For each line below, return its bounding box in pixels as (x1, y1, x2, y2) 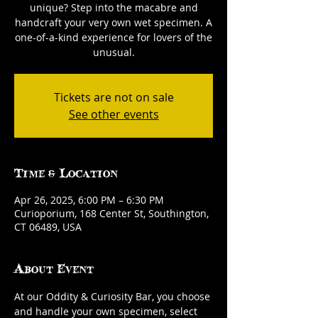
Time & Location (14, 163, 118, 181)
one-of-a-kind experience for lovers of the (15, 31, 212, 44)
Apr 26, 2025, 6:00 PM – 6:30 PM (14, 193, 164, 207)
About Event (14, 259, 94, 277)
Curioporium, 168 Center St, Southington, (14, 207, 209, 220)
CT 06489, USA (14, 220, 82, 234)
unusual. (92, 45, 135, 59)
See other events (68, 106, 159, 122)
